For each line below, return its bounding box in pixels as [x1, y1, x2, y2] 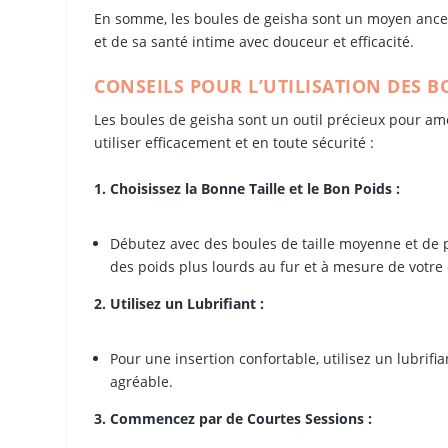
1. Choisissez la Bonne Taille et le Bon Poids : [94, 178, 401, 198]
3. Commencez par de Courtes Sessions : [94, 408, 373, 428]
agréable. [110, 371, 174, 391]
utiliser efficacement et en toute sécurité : [94, 133, 375, 153]
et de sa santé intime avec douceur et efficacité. [94, 31, 415, 51]
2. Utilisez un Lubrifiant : [94, 293, 265, 313]
